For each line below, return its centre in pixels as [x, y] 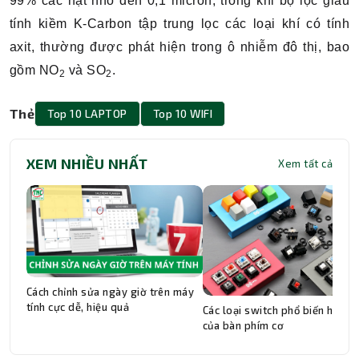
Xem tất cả [305, 163]
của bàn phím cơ [245, 326]
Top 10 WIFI [182, 113]
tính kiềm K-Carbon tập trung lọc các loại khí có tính [179, 24]
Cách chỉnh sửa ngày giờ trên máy [111, 292]
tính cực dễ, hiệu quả [78, 307]
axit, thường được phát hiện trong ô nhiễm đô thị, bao [179, 47]
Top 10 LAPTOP [87, 113]
